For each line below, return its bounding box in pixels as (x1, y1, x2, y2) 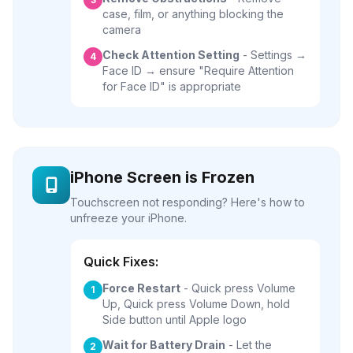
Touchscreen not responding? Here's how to (70, 195, 305, 209)
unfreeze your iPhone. (70, 211, 187, 225)
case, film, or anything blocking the (102, 7, 284, 20)
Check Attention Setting (102, 48, 240, 61)
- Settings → (240, 48, 307, 61)
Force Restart (102, 281, 180, 295)
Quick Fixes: (84, 254, 158, 269)
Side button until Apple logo (102, 313, 247, 326)
